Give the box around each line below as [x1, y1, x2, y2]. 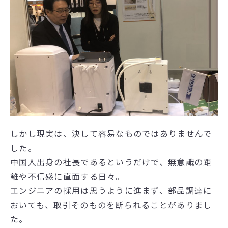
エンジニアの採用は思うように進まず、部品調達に [10, 184, 212, 196]
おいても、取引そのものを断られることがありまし [10, 198, 212, 211]
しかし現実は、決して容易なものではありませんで [10, 127, 212, 139]
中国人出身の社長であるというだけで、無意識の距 [10, 155, 212, 168]
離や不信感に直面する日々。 [10, 169, 125, 182]
